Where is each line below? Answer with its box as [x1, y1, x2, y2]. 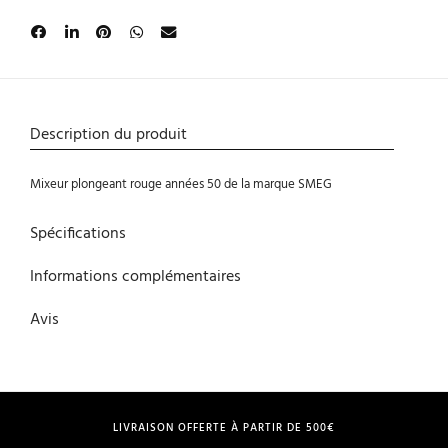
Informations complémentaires [30, 264, 241, 291]
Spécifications [30, 221, 126, 248]
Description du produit [30, 122, 187, 149]
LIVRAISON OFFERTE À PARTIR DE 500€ [113, 419, 335, 438]
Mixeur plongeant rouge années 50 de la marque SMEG [30, 174, 332, 196]
